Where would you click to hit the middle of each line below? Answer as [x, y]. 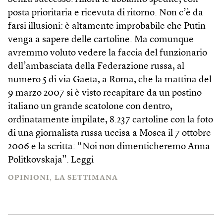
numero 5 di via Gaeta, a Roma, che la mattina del [110, 80]
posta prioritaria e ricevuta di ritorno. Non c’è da [106, 13]
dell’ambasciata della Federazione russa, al [96, 67]
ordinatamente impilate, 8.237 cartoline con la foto [111, 120]
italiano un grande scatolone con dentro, [90, 107]
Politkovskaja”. [39, 160]
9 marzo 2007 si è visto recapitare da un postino [105, 93]
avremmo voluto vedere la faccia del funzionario [108, 53]
